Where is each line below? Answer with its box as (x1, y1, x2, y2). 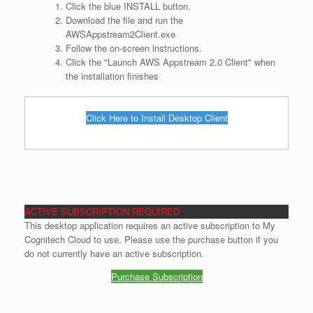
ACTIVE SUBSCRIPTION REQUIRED (24, 205, 180, 219)
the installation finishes (65, 68, 159, 82)
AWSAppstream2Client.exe (65, 27, 175, 41)
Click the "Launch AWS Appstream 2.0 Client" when (65, 54, 275, 68)
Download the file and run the (65, 13, 183, 27)
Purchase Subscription (110, 270, 203, 284)
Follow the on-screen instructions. (65, 41, 202, 54)
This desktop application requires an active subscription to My (24, 219, 275, 233)
